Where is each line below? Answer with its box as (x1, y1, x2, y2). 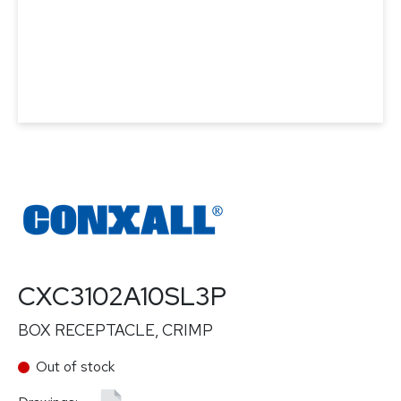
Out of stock (36, 357, 115, 376)
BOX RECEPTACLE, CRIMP (18, 320, 213, 340)
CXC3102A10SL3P (18, 279, 226, 313)
